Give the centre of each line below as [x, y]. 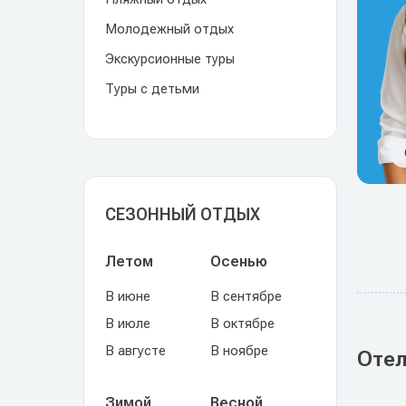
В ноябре [239, 351]
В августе [135, 351]
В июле [128, 324]
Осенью [239, 261]
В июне [128, 296]
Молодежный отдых [169, 29]
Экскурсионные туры [170, 59]
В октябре [242, 324]
